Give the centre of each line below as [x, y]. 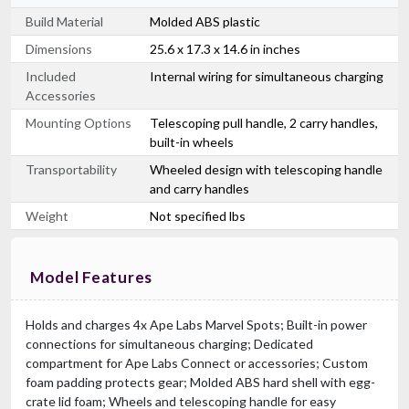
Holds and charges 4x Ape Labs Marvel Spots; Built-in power [196, 324]
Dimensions [59, 48]
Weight [47, 215]
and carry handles [199, 188]
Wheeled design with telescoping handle [266, 169]
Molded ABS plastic [205, 21]
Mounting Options [79, 122]
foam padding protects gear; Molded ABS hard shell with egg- [200, 382]
